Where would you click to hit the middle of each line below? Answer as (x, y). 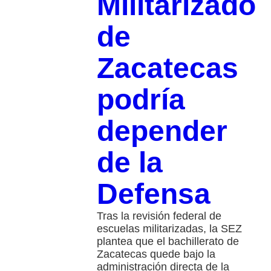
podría (141, 99)
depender (162, 131)
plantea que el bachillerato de (168, 241)
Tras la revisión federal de (159, 216)
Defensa (153, 194)
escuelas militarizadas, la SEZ (169, 228)
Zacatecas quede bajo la (156, 254)
